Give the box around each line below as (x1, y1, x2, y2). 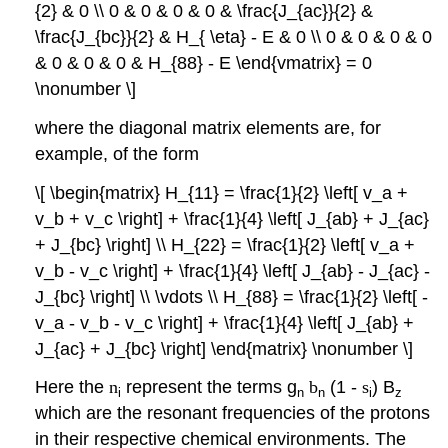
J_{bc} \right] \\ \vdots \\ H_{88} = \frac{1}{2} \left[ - (35, 286, 429, 307)
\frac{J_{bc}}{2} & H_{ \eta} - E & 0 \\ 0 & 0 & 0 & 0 (35, 27, 433, 48)
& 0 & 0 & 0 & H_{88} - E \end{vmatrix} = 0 (35, 53, 373, 74)
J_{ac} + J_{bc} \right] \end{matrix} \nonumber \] (35, 338, 414, 359)
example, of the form (35, 143, 200, 164)
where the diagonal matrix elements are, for (35, 117, 382, 138)
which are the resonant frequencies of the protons (35, 403, 431, 424)
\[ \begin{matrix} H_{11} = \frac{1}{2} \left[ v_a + (35, 182, 409, 203)
